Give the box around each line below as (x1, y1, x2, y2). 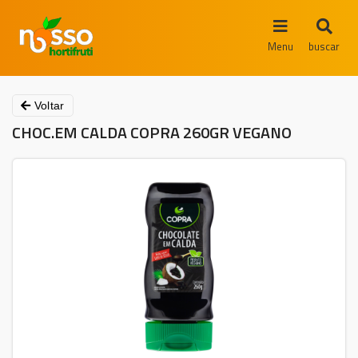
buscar (308, 38, 340, 54)
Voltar (30, 99, 65, 112)
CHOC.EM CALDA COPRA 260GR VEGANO (12, 120, 292, 145)
